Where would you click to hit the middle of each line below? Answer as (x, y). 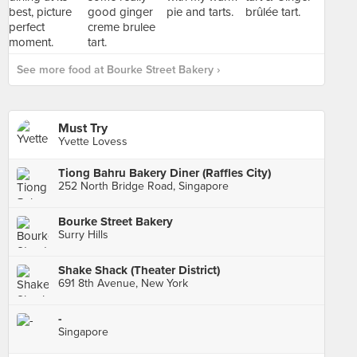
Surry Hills (83, 235)
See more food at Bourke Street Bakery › (118, 70)
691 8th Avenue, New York (123, 283)
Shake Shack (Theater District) (139, 270)
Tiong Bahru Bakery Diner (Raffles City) (165, 173)
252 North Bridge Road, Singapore (143, 186)
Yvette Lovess (93, 141)
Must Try (83, 128)
